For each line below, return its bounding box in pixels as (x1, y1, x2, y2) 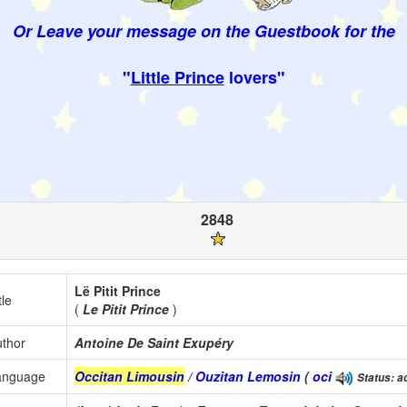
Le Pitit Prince (83, 300, 169, 319)
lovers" (223, 65, 285, 90)
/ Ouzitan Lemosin (184, 367, 301, 386)
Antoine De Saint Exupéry (74, 333, 233, 352)
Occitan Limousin (74, 367, 184, 386)
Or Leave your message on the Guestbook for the (12, 19, 395, 44)
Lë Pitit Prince (74, 282, 161, 301)
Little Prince (130, 65, 224, 90)
